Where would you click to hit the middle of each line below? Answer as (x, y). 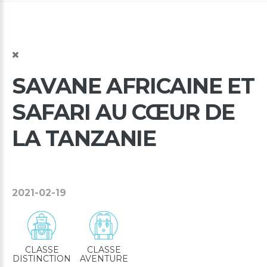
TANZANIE (100, 139)
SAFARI (51, 112)
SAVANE (57, 86)
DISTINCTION (42, 259)
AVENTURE (104, 259)
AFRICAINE (164, 86)
